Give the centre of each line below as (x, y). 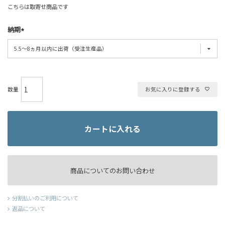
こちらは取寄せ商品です (38, 6)
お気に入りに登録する (173, 89)
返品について (29, 208)
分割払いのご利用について (45, 198)
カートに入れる (113, 129)
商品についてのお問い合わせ (113, 170)
